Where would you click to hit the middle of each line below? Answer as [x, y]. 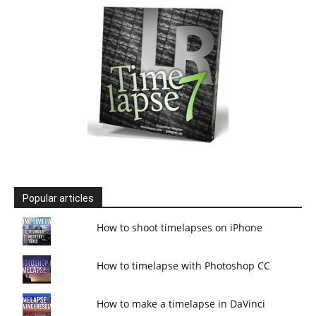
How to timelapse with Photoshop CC [184, 266]
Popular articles [58, 198]
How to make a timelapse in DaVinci [181, 304]
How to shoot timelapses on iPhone [180, 227]
